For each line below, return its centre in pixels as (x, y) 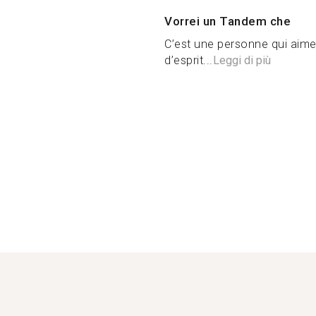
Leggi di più (242, 60)
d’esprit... (189, 60)
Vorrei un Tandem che (227, 21)
